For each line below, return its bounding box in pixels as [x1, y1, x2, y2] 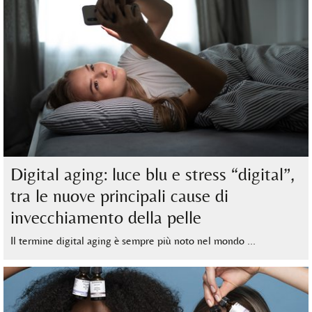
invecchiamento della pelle [10, 206, 201, 228]
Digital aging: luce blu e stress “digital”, [10, 163, 295, 185]
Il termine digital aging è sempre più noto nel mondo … [10, 233, 256, 247]
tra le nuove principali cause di [10, 185, 228, 206]
